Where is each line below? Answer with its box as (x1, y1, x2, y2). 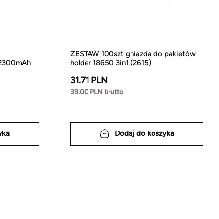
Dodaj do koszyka (115, 129, 174, 138)
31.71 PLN (70, 74, 108, 86)
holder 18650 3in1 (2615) (70, 58, 151, 67)
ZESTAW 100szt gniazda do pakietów (70, 49, 196, 58)
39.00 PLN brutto (70, 88, 123, 96)
